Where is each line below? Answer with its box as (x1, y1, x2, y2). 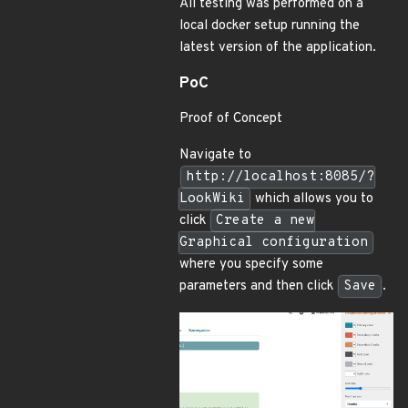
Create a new (216, 212, 314, 229)
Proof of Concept (179, 110, 282, 127)
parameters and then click (179, 278, 337, 295)
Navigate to (179, 147, 251, 164)
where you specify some (179, 256, 323, 273)
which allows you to (251, 190, 373, 208)
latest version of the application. (179, 39, 376, 56)
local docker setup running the (179, 17, 360, 35)
